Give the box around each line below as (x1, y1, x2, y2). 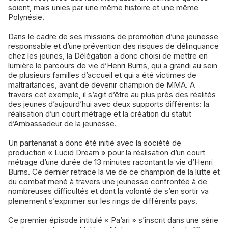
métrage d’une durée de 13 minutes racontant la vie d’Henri (8, 157, 213, 167)
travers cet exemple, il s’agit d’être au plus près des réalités (8, 90, 216, 100)
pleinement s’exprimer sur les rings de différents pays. (8, 196, 197, 206)
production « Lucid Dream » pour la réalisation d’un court (8, 148, 205, 158)
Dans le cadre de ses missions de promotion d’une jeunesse (8, 32, 218, 42)
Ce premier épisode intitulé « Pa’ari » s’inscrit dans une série (8, 215, 218, 225)
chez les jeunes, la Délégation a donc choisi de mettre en (8, 51, 208, 61)
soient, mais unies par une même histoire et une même (8, 3, 198, 13)
